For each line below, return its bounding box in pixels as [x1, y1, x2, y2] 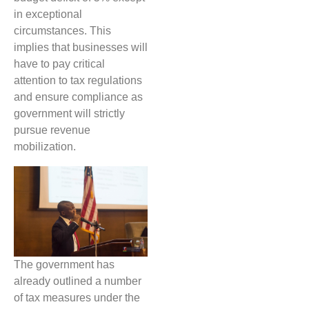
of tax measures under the [14, 291, 140, 303]
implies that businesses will [14, 41, 148, 54]
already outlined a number [14, 275, 141, 287]
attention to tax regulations [14, 74, 142, 87]
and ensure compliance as [14, 91, 143, 103]
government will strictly [14, 108, 125, 120]
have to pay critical [14, 58, 105, 70]
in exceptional [14, 8, 82, 21]
